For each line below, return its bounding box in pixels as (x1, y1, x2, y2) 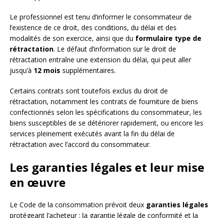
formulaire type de (135, 34, 201, 43)
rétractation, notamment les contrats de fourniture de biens (10, 97, 198, 107)
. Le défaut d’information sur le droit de (54, 44, 176, 54)
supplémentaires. (60, 66, 116, 75)
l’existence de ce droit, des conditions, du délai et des (10, 23, 177, 33)
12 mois (34, 66, 60, 75)
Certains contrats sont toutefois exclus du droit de (10, 86, 168, 96)
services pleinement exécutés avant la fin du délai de (10, 129, 175, 139)
